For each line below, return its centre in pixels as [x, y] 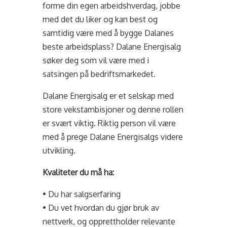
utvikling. [59, 150]
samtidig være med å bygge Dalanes [108, 33]
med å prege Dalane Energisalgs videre [113, 137]
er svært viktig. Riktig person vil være [109, 123]
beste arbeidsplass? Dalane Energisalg [112, 47]
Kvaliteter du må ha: [79, 172]
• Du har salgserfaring [82, 194]
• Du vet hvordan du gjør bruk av [101, 208]
